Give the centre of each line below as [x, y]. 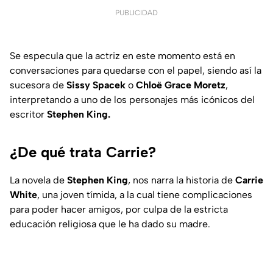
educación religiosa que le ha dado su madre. [110, 224]
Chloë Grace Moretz [181, 85]
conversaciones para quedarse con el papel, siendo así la [136, 70]
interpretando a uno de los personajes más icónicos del [132, 99]
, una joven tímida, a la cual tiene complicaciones [145, 194]
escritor [28, 114]
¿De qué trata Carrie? [83, 152]
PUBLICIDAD [136, 12]
